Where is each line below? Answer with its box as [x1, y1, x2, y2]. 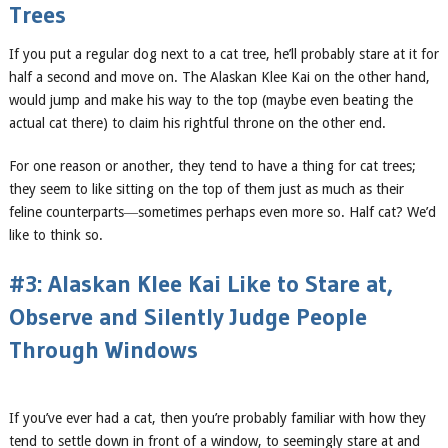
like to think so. [8, 227, 103, 243]
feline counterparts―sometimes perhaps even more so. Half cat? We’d [8, 204, 436, 220]
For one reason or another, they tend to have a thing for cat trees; [8, 158, 416, 174]
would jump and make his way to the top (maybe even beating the [8, 92, 413, 108]
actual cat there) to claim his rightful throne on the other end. [8, 115, 386, 131]
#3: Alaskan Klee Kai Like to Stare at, [8, 269, 393, 298]
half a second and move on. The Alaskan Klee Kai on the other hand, [8, 69, 430, 85]
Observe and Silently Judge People [8, 302, 367, 331]
